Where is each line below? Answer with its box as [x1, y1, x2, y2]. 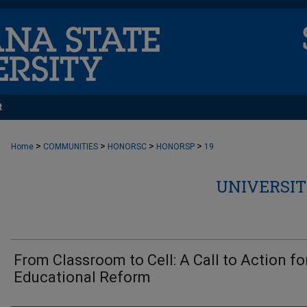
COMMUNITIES [43, 142, 98, 151]
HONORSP [156, 142, 195, 151]
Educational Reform [14, 269, 151, 286]
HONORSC [108, 142, 147, 151]
